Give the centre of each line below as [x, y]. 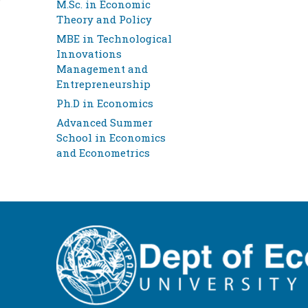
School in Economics [111, 138]
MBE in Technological [114, 39]
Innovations [89, 54]
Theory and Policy [104, 20]
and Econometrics [103, 153]
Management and [102, 69]
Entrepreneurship [103, 84]
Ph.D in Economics [105, 103]
